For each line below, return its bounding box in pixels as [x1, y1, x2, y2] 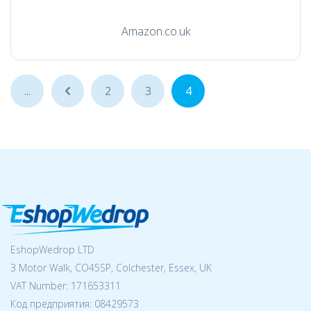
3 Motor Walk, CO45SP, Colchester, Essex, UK [10, 261, 212, 274]
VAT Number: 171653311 [10, 279, 121, 292]
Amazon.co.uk [121, 24, 190, 39]
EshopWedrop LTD [10, 243, 94, 256]
